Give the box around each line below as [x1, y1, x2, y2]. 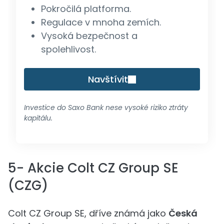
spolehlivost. [40, 43, 96, 55]
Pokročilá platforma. [40, 2, 131, 15]
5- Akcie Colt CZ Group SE [8, 159, 178, 177]
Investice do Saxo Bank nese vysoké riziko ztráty [24, 102, 188, 112]
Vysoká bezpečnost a [40, 29, 137, 42]
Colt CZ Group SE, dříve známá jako [8, 207, 168, 219]
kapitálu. [24, 113, 52, 123]
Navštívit [88, 73, 128, 85]
